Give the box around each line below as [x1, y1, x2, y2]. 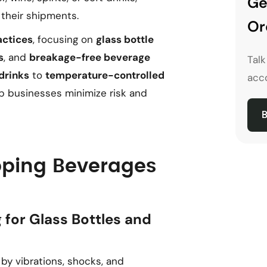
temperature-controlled [45, 69, 164, 82]
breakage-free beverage [29, 51, 150, 64]
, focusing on [33, 33, 96, 46]
